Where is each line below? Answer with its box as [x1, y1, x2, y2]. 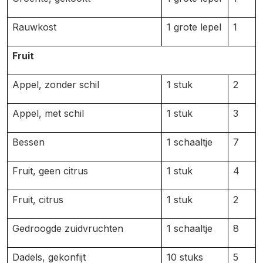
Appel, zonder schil [12, 79, 99, 90]
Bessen [12, 136, 45, 148]
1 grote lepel [167, 21, 221, 33]
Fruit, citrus [12, 194, 63, 205]
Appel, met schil [12, 107, 84, 119]
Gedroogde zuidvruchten [12, 222, 123, 234]
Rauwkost [12, 21, 56, 33]
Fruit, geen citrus [12, 165, 88, 177]
